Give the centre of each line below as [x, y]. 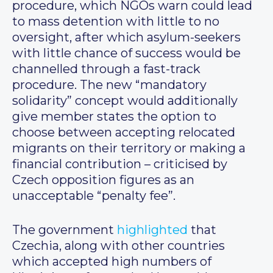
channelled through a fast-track [106, 69]
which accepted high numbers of [112, 262]
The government [65, 230]
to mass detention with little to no [116, 22]
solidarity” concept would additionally [125, 101]
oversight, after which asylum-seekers [126, 37]
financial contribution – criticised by [120, 164]
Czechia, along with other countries [119, 246]
